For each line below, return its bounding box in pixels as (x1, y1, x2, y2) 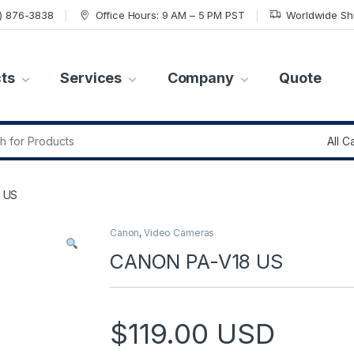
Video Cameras (144, 227, 215, 239)
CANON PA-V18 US (110, 250, 283, 274)
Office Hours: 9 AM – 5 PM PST (95, 8, 245, 21)
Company (167, 69, 234, 86)
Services (60, 69, 122, 86)
